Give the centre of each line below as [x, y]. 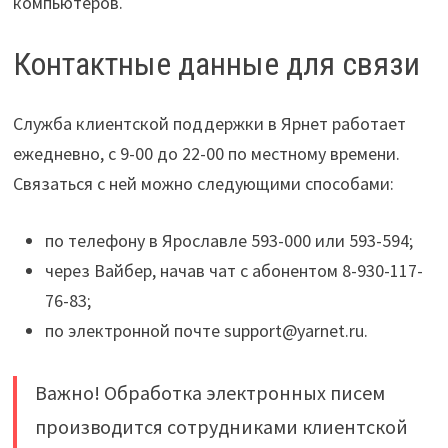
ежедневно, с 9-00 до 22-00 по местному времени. [206, 154]
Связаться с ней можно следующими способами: [203, 184]
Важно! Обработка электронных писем [209, 393]
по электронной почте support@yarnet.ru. [206, 331]
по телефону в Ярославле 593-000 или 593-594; [228, 241]
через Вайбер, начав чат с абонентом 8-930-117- [233, 271]
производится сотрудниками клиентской [221, 427]
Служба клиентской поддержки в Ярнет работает [209, 124]
